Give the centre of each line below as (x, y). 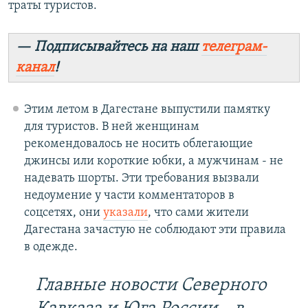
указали (125, 213)
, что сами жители (198, 213)
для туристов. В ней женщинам (111, 127)
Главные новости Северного (151, 286)
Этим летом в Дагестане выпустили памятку (147, 110)
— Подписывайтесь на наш (109, 47)
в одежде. (51, 247)
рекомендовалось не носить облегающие (138, 144)
